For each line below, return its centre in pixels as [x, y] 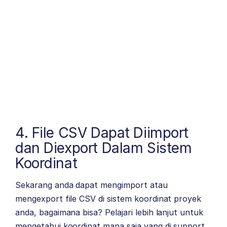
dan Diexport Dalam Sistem [104, 148]
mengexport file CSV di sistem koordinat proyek [108, 198]
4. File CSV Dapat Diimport [102, 133]
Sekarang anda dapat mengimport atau [91, 185]
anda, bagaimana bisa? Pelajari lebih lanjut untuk [109, 212]
